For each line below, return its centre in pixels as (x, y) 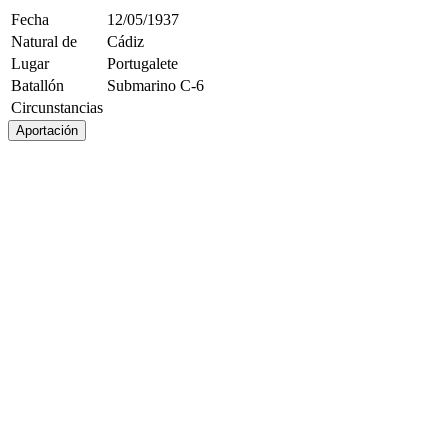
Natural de (44, 41)
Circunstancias (57, 107)
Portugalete (142, 63)
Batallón (37, 85)
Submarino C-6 (155, 85)
